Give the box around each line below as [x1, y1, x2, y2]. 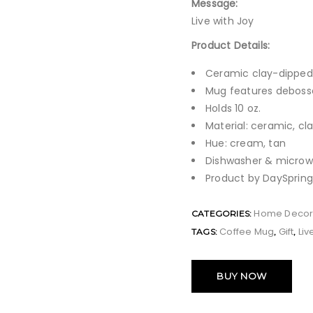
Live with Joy [191, 14, 254, 28]
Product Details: [191, 38, 270, 52]
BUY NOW [217, 270, 267, 282]
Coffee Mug [219, 225, 275, 238]
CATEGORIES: [191, 208, 254, 219]
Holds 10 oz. [205, 101, 261, 115]
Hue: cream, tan [205, 136, 286, 150]
